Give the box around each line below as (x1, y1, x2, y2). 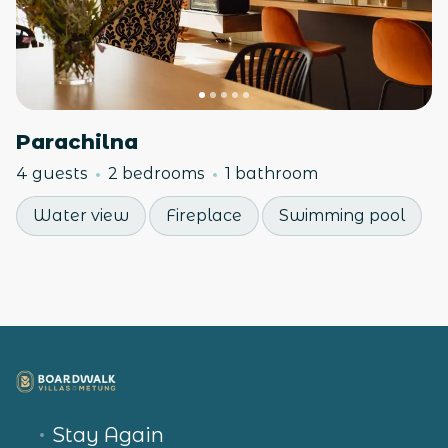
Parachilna (16, 130, 138, 154)
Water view (33, 206, 129, 225)
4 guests (16, 164, 88, 183)
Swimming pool (279, 206, 405, 225)
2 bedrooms (108, 164, 205, 183)
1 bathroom (225, 164, 318, 183)
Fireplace (166, 206, 242, 225)
